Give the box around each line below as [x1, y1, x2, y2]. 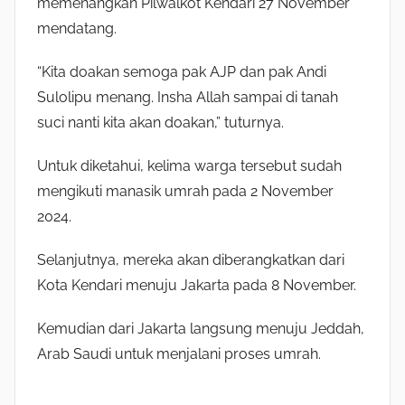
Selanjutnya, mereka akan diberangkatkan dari [37, 250, 344, 268]
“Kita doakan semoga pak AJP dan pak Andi [37, 62, 326, 80]
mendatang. [37, 19, 117, 37]
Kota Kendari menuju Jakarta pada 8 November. [37, 276, 356, 294]
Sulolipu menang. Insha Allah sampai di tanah [37, 88, 338, 106]
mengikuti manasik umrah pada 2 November [37, 182, 334, 200]
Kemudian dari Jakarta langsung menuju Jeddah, [37, 319, 364, 337]
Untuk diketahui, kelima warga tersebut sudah [37, 156, 342, 174]
